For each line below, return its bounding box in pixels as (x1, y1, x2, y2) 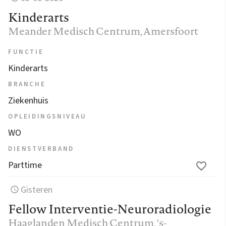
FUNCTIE (8, 47, 44, 56)
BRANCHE (8, 79, 46, 89)
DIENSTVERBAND (8, 144, 74, 153)
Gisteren (21, 183, 53, 196)
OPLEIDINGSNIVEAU (8, 111, 87, 121)
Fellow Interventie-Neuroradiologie (8, 200, 211, 217)
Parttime (8, 158, 42, 172)
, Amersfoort (140, 23, 198, 38)
